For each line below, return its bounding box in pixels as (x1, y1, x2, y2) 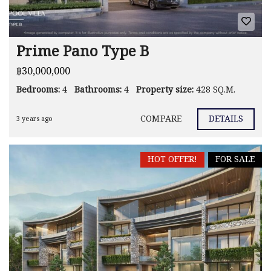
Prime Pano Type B (16, 41, 149, 65)
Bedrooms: (16, 83, 60, 97)
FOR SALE (215, 153, 255, 167)
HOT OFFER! (148, 153, 197, 167)
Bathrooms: (74, 83, 122, 97)
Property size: (136, 83, 194, 97)
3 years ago (16, 114, 53, 125)
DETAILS (208, 112, 244, 126)
